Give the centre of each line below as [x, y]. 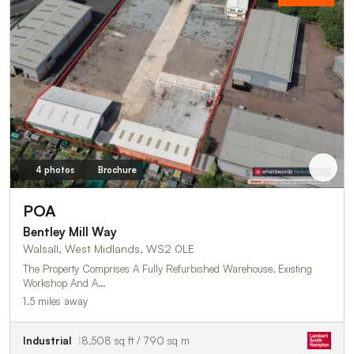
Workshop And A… [64, 282]
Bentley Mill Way [70, 232]
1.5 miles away [55, 301]
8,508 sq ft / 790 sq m [136, 340]
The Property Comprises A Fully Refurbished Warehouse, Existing [168, 268]
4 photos [55, 169]
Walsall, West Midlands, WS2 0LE [109, 248]
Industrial [47, 340]
